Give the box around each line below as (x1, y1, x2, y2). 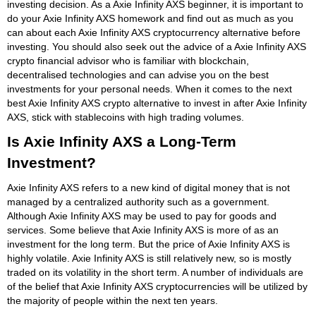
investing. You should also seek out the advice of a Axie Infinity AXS (7, 40, 306, 52)
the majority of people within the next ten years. (7, 294, 218, 306)
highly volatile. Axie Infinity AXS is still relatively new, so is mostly (7, 252, 291, 264)
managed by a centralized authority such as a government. (7, 195, 269, 207)
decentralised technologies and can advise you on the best (7, 68, 269, 80)
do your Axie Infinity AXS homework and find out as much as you (7, 12, 293, 24)
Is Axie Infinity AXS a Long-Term (7, 133, 236, 150)
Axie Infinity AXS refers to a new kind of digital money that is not (7, 181, 290, 193)
